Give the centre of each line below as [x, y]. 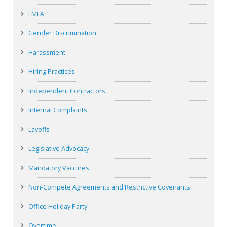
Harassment [47, 53]
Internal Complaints [58, 110]
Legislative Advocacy [59, 149]
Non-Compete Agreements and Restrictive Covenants [109, 187]
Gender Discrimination [62, 33]
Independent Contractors [67, 91]
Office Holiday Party [58, 207]
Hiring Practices [51, 72]
